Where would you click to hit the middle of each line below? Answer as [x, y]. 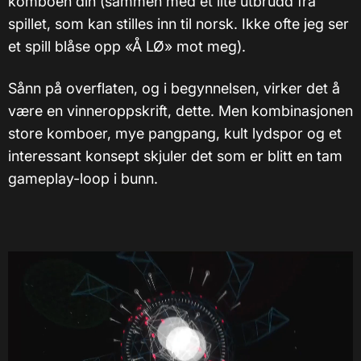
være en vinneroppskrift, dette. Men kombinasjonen [180, 111]
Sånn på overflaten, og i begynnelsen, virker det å [174, 89]
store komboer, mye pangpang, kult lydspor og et [175, 134]
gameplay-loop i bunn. [83, 179]
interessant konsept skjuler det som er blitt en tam [175, 156]
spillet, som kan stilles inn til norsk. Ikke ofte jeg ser [178, 24]
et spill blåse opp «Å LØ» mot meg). [127, 47]
